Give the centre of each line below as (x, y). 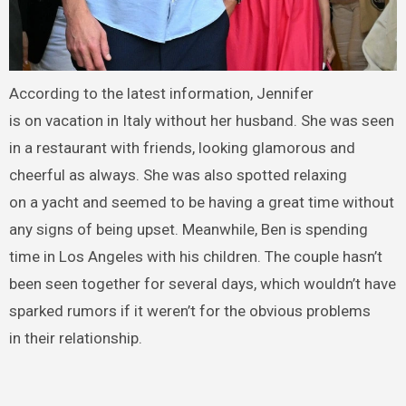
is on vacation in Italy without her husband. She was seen (201, 120)
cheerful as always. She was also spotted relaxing (178, 174)
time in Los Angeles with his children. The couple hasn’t (195, 256)
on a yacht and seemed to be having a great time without (201, 202)
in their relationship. (75, 338)
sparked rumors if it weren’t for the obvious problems (189, 310)
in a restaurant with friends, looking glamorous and (182, 147)
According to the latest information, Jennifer (161, 93)
